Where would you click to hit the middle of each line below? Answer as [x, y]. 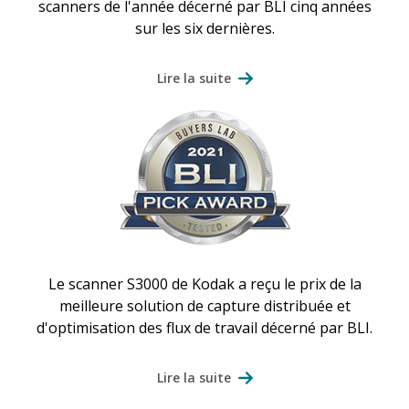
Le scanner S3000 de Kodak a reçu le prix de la [204, 284]
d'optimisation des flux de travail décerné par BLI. [204, 328]
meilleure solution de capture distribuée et [204, 306]
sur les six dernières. [204, 29]
